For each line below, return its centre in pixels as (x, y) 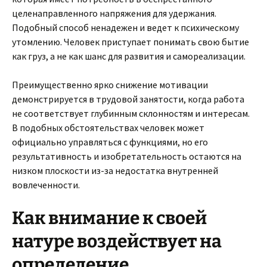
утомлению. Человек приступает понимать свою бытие (131, 42)
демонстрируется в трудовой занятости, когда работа (128, 99)
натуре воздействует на (117, 241)
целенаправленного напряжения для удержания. (114, 13)
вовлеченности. (46, 185)
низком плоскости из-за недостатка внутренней (115, 170)
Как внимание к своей (109, 218)
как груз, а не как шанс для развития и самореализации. (129, 56)
